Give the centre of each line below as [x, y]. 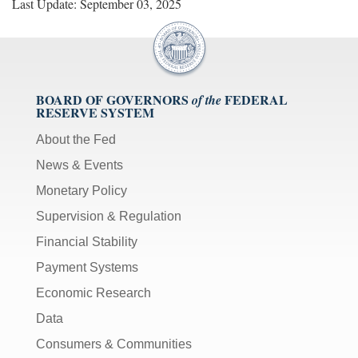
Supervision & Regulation [109, 216]
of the [207, 99]
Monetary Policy [82, 190]
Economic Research [93, 292]
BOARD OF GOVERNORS [112, 99]
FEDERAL [256, 99]
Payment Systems [87, 267]
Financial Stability [87, 241]
